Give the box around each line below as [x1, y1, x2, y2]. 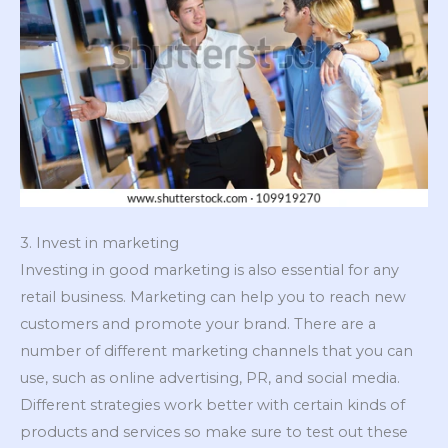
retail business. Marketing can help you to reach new [20, 288, 406, 307]
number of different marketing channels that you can [20, 342, 413, 361]
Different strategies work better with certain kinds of [20, 396, 405, 415]
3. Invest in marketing [20, 234, 179, 253]
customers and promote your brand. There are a [20, 315, 376, 334]
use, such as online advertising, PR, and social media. [20, 369, 400, 388]
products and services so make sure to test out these [20, 423, 408, 442]
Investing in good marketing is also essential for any [20, 261, 399, 280]
